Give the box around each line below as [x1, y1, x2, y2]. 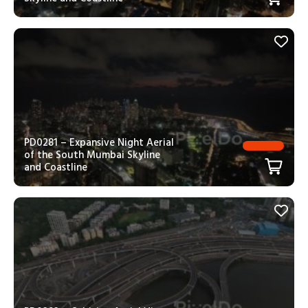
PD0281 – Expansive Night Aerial [24, 133, 174, 151]
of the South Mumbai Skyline [24, 146, 160, 164]
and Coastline [24, 158, 87, 176]
